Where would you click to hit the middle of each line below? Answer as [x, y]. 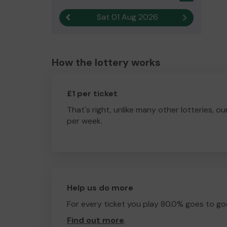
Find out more [96, 220]
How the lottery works [106, 62]
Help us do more [100, 188]
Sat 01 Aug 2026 [127, 17]
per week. [85, 121]
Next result [204, 17]
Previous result [94, 17]
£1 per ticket [92, 93]
